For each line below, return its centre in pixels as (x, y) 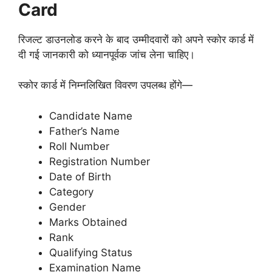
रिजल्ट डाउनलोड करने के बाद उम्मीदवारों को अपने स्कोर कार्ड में (136, 39)
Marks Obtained (88, 222)
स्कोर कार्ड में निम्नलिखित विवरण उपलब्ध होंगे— (105, 85)
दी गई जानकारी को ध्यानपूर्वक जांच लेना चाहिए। (107, 54)
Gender (67, 207)
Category (71, 192)
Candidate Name (91, 116)
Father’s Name (84, 131)
